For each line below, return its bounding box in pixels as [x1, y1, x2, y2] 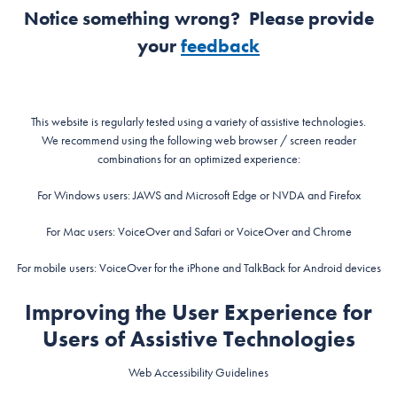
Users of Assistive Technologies [42, 323, 355, 354]
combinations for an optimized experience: [97, 150, 300, 167]
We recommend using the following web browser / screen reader [41, 131, 356, 148]
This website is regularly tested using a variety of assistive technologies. [31, 113, 366, 129]
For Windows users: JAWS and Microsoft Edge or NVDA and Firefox [36, 186, 361, 203]
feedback [181, 33, 260, 58]
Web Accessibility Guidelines [128, 364, 269, 380]
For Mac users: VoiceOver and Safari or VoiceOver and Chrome [45, 222, 352, 239]
